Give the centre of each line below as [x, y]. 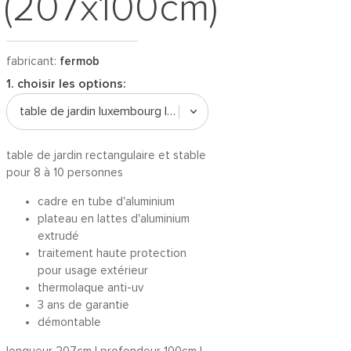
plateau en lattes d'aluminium [114, 219]
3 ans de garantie [83, 305]
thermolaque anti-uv [90, 288]
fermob [80, 62]
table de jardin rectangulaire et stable [106, 156]
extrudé [58, 236]
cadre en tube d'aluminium [106, 202]
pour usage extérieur [93, 271]
